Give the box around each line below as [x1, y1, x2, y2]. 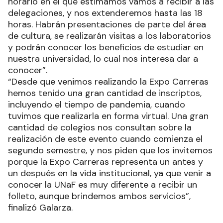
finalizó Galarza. [8, 201, 73, 214]
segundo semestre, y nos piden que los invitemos [8, 144, 213, 156]
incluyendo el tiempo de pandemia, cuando [8, 98, 185, 111]
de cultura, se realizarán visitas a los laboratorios [8, 29, 211, 42]
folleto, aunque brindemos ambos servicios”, [8, 190, 191, 202]
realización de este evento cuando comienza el [8, 132, 203, 145]
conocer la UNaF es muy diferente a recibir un [8, 178, 197, 191]
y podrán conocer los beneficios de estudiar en [8, 41, 204, 53]
